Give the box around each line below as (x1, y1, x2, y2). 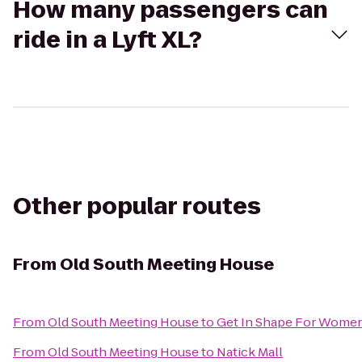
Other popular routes (13, 191, 261, 222)
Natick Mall (217, 343, 283, 360)
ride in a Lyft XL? (13, 24, 202, 56)
